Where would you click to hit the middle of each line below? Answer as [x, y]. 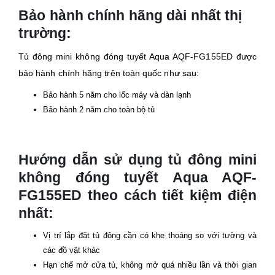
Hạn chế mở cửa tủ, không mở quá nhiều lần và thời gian [150, 265]
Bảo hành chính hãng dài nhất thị [130, 16]
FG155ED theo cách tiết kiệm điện [137, 196]
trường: [45, 33]
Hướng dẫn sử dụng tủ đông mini [137, 160]
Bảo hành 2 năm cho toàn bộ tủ [99, 110]
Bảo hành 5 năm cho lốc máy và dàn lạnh [117, 95]
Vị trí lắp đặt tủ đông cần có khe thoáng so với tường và [150, 236]
